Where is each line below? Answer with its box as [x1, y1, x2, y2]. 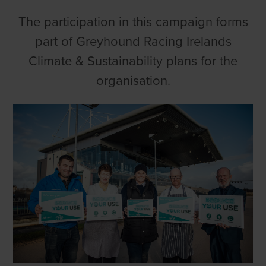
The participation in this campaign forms [18, 14, 248, 30]
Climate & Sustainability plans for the [28, 53, 237, 69]
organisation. [96, 72, 170, 88]
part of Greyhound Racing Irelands [34, 33, 232, 49]
